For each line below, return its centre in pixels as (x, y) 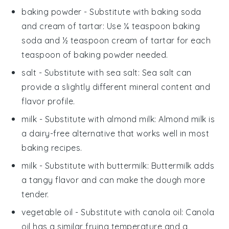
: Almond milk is (185, 119)
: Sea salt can (165, 72)
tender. (35, 194)
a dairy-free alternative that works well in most (116, 133)
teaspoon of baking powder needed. (95, 54)
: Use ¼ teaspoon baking (151, 26)
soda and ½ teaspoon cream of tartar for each (116, 40)
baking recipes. (52, 147)
